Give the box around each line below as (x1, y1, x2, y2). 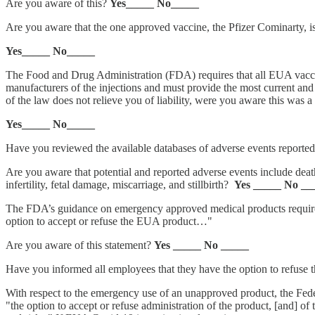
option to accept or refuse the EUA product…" (6, 214, 212, 227)
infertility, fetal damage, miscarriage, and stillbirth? (6, 178, 234, 191)
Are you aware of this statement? (6, 238, 154, 251)
